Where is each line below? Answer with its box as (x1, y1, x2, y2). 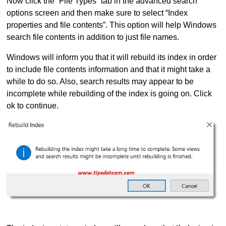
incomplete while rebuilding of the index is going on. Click (7, 89, 212, 98)
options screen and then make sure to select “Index (7, 9, 188, 18)
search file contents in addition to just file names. (7, 33, 180, 42)
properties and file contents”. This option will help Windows (7, 21, 217, 30)
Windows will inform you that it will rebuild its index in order (7, 53, 217, 62)
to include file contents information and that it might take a (7, 65, 211, 74)
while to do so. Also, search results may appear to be (7, 77, 194, 86)
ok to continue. (7, 101, 59, 110)
